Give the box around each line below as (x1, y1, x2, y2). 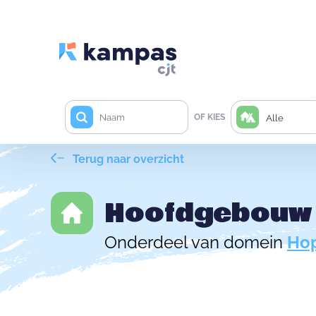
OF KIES (194, 112, 225, 122)
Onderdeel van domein (104, 231, 287, 253)
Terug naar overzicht (70, 152, 184, 166)
